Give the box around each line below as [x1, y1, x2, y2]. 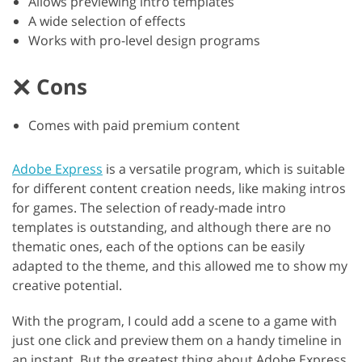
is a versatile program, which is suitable [103, 160, 345, 179]
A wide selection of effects [28, 12, 186, 31]
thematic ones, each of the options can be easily [12, 238, 305, 256]
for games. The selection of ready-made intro [12, 199, 286, 217]
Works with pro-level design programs [28, 32, 260, 50]
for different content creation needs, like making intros [12, 179, 346, 198]
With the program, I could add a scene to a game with [12, 312, 337, 330]
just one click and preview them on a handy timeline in [12, 331, 342, 350]
